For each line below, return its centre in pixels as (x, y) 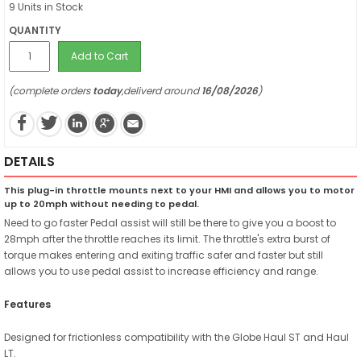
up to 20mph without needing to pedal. (102, 203)
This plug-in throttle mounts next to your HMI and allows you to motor (179, 190)
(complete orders (51, 91)
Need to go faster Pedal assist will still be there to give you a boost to (170, 222)
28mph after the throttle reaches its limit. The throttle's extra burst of (167, 239)
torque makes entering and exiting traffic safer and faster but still (164, 255)
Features (27, 304)
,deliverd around (162, 91)
